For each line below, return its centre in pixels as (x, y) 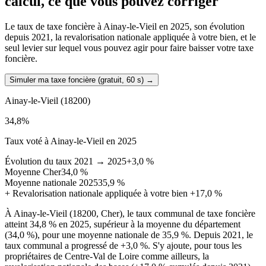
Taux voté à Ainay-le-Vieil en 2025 (71, 141)
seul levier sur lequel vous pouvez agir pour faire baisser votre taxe (129, 48)
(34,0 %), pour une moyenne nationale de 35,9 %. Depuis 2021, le (129, 235)
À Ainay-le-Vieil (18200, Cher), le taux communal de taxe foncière (130, 214)
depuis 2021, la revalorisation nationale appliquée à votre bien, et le (130, 37)
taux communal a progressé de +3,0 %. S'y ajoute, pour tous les (123, 246)
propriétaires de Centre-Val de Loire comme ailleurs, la (107, 256)
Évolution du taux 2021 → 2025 (66, 161)
